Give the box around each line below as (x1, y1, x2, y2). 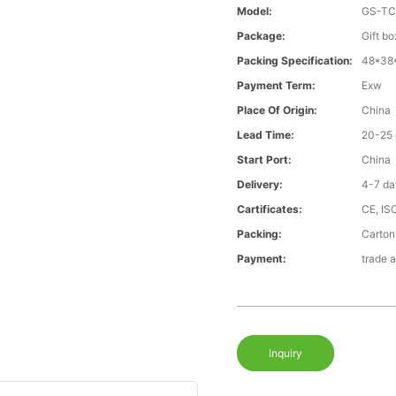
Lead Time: (237, 128, 295, 142)
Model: (237, 4, 273, 19)
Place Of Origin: (237, 103, 318, 118)
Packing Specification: (237, 54, 354, 68)
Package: (237, 29, 286, 43)
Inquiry (269, 346, 303, 361)
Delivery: (237, 178, 284, 192)
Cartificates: (237, 202, 303, 217)
